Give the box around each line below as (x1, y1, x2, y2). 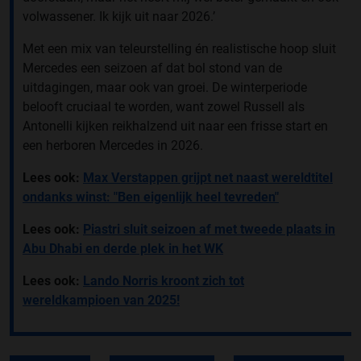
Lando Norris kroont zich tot (83, 272, 244, 288)
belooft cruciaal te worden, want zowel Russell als (23, 98, 305, 114)
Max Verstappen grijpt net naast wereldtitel (83, 169, 333, 185)
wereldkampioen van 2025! (23, 292, 180, 308)
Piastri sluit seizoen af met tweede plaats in (83, 221, 335, 237)
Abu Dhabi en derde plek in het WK (23, 240, 223, 256)
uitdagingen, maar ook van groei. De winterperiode (23, 79, 307, 95)
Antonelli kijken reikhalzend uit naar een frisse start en (23, 118, 328, 134)
